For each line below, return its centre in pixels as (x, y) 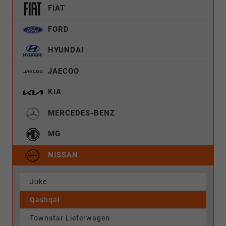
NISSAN (62, 155)
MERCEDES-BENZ (80, 113)
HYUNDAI (65, 50)
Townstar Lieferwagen (70, 218)
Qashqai (45, 200)
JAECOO (62, 71)
